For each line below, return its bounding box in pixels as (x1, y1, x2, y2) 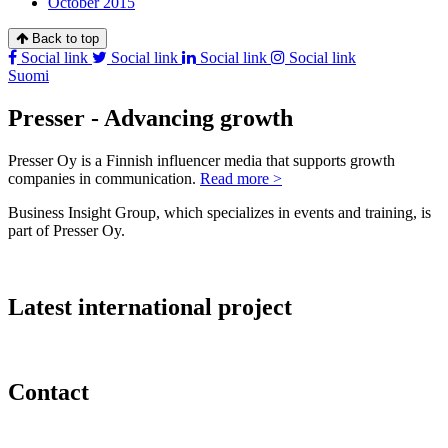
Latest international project (8, 293, 292, 320)
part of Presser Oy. (8, 221, 125, 239)
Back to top (32, 31, 99, 47)
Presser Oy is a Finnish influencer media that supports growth (8, 151, 395, 169)
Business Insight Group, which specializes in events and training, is (8, 203, 431, 221)
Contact (8, 378, 89, 405)
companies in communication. (8, 169, 200, 187)
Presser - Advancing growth (8, 105, 293, 132)
